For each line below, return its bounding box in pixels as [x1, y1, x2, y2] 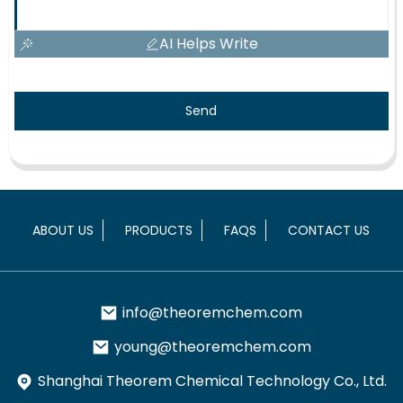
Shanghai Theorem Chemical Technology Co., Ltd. [38, 370, 388, 391]
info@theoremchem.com [122, 301, 303, 323]
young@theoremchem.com [113, 336, 311, 357]
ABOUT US [32, 220, 94, 239]
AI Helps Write [158, 33, 258, 55]
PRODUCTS [125, 220, 193, 239]
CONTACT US [288, 220, 371, 239]
